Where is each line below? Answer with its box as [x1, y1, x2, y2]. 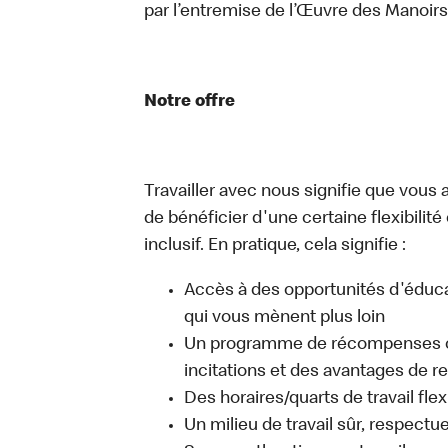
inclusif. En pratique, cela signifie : [144, 237, 406, 255]
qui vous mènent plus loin [184, 309, 385, 327]
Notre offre [144, 93, 235, 111]
